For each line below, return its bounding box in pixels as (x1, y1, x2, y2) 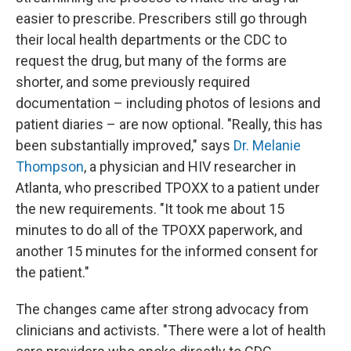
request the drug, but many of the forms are (16, 52, 287, 69)
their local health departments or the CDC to (16, 31, 287, 48)
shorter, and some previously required (16, 74, 250, 90)
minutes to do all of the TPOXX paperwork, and (16, 222, 302, 238)
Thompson (16, 158, 84, 175)
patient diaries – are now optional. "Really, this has (16, 116, 323, 132)
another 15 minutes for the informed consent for (16, 243, 318, 259)
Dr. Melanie (233, 137, 301, 154)
